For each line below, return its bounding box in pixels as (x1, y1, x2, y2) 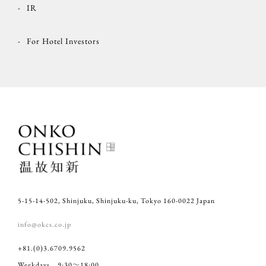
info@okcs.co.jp (17, 219, 71, 229)
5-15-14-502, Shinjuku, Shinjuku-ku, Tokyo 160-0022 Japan (17, 195, 215, 205)
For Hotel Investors (26, 36, 100, 47)
